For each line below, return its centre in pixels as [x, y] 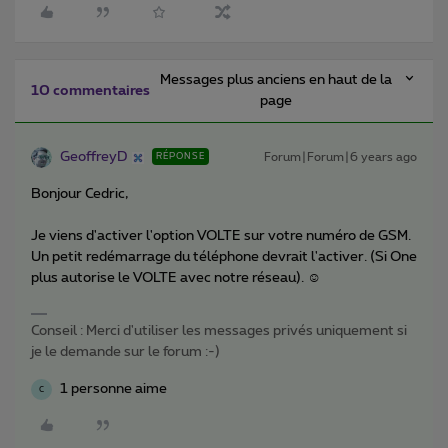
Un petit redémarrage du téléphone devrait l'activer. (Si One [224, 257]
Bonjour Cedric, [79, 194]
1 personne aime [113, 389]
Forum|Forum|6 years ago [340, 157]
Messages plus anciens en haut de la [275, 80]
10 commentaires [90, 91]
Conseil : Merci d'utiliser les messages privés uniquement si [219, 331]
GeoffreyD [94, 157]
